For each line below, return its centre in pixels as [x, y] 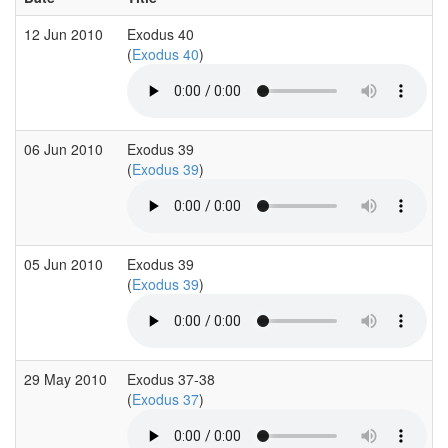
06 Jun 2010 [65, 148]
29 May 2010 [67, 378]
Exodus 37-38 [171, 378]
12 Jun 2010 [65, 33]
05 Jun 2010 [65, 263]
